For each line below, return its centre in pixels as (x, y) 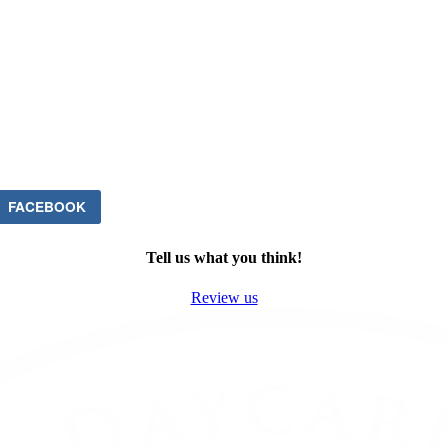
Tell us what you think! (224, 258)
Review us (224, 297)
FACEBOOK (46, 207)
